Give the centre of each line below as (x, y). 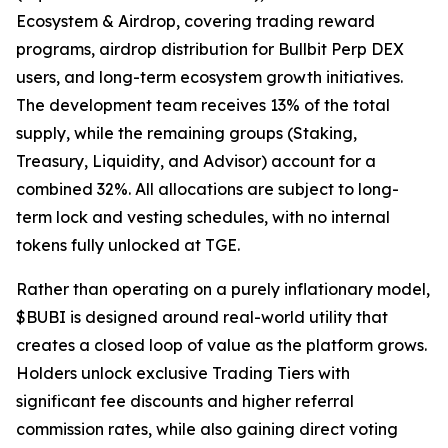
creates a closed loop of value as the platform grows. (221, 344)
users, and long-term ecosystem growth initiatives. (209, 76)
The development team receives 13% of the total (203, 104)
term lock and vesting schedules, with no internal (203, 216)
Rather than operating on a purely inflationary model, (223, 288)
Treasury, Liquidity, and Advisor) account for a (196, 160)
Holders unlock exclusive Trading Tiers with (183, 372)
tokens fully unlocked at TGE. (128, 244)
